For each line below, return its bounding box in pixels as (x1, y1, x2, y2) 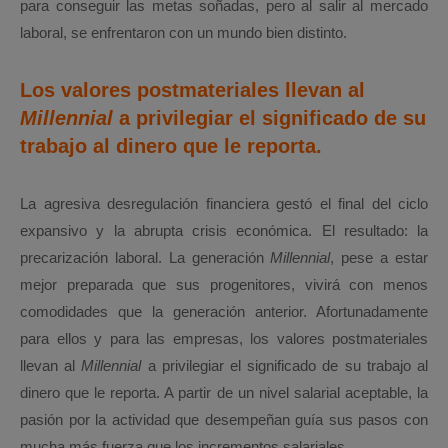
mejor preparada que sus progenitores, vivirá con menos (20, 276, 428, 293)
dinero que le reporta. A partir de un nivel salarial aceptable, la (20, 384, 428, 401)
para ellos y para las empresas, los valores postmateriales (20, 330, 428, 347)
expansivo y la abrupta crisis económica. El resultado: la (20, 222, 428, 239)
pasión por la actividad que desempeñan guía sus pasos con (20, 411, 428, 428)
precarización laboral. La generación (20, 249, 271, 266)
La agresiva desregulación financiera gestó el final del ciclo (20, 195, 428, 212)
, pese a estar (330, 249, 429, 266)
